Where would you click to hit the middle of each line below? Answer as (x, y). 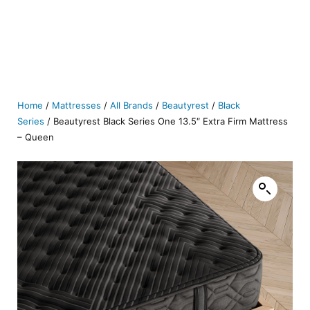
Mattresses (76, 105)
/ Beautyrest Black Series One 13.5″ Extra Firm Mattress (166, 121)
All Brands (131, 105)
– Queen (36, 137)
